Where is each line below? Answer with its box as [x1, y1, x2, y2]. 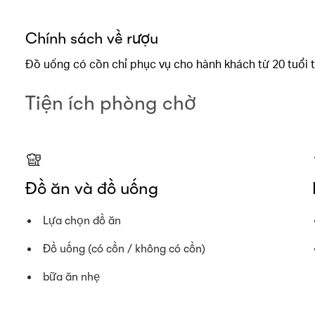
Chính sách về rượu [25, 30, 158, 47]
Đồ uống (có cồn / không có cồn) [43, 243, 206, 255]
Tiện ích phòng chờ [25, 92, 196, 115]
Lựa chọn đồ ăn [43, 214, 122, 227]
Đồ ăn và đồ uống [25, 179, 158, 198]
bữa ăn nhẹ [43, 271, 101, 283]
